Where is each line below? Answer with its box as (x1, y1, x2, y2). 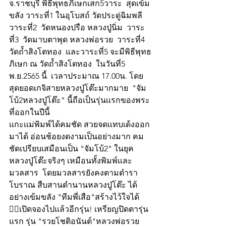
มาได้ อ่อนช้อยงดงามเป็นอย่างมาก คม (9, 132, 144, 142)
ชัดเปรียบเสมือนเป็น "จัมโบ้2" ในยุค (9, 144, 134, 154)
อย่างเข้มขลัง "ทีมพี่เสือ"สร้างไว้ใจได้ (9, 192, 139, 202)
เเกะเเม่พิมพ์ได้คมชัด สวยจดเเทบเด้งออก (9, 120, 150, 130)
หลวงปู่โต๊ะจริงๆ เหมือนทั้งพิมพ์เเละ (9, 156, 132, 166)
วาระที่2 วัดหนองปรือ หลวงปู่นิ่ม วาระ (9, 23, 145, 33)
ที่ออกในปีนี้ (9, 107, 50, 118)
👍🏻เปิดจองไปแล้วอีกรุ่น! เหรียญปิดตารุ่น (9, 204, 148, 214)
